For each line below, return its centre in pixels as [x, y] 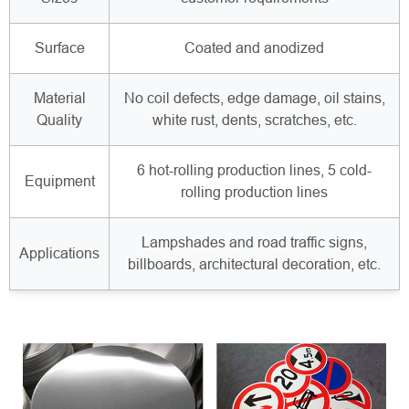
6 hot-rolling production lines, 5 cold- [254, 171]
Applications [59, 254]
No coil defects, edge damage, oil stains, [254, 99]
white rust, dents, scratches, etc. [254, 121]
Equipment [59, 182]
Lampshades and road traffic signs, [254, 243]
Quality [59, 121]
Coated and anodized [254, 48]
